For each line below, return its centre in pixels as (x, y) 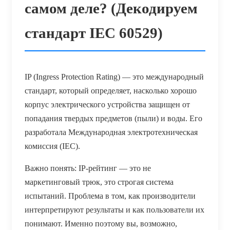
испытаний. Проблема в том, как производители (110, 196)
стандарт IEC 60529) (94, 33)
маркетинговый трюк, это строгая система (99, 182)
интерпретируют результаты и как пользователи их (114, 209)
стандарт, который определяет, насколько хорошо (111, 90)
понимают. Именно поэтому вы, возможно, (101, 223)
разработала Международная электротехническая (111, 132)
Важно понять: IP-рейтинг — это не (88, 168)
